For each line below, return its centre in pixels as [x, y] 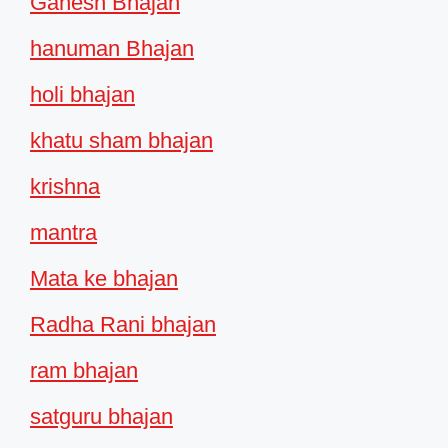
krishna [65, 187]
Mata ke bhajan [104, 279]
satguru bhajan [101, 417]
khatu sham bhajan [121, 141]
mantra [63, 233]
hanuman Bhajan [112, 49]
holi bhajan [82, 95]
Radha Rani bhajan [123, 325]
